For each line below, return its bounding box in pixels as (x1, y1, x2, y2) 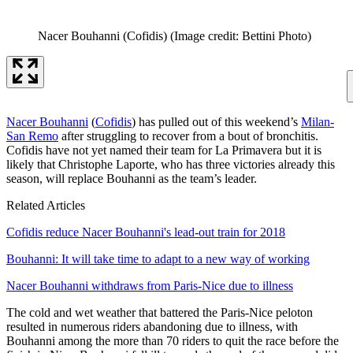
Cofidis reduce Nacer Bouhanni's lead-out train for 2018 (6, 225, 285, 239)
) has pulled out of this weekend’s (132, 114, 301, 128)
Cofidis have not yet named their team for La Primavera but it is (6, 143, 321, 157)
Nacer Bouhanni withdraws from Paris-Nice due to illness (6, 278, 293, 292)
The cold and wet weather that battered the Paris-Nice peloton (6, 305, 313, 319)
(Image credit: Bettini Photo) (170, 28, 311, 43)
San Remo (6, 128, 58, 143)
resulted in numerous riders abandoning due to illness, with (6, 319, 298, 333)
